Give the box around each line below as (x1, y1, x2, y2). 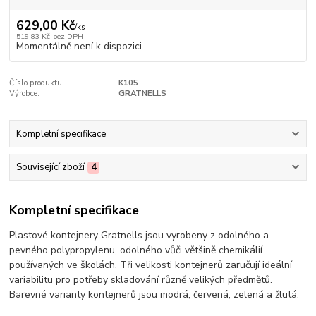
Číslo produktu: (9, 77, 65, 88)
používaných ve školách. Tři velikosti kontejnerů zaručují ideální (9, 257, 293, 272)
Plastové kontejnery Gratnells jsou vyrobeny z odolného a (9, 228, 269, 242)
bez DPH (52, 30, 83, 42)
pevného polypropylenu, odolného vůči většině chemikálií (9, 243, 263, 257)
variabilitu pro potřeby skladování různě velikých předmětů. (9, 272, 273, 286)
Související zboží (16, 161, 85, 174)
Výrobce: (9, 87, 40, 99)
